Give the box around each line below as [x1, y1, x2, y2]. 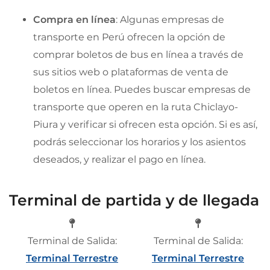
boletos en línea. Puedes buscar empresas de [33, 83, 251, 95]
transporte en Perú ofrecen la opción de [33, 31, 225, 43]
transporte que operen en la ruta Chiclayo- [33, 101, 238, 113]
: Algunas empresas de [116, 13, 224, 25]
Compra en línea [33, 13, 116, 25]
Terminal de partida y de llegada [9, 190, 259, 209]
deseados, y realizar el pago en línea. [33, 153, 206, 165]
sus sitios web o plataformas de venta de [33, 66, 228, 78]
